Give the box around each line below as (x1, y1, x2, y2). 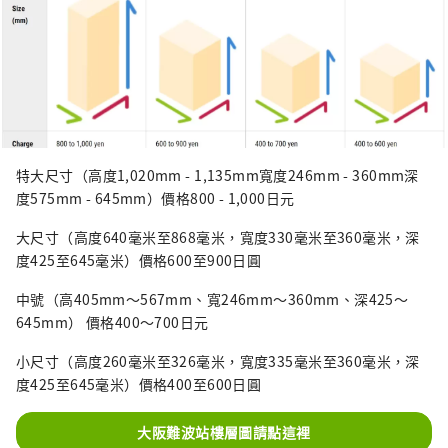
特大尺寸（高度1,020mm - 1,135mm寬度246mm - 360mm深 (16, 164, 419, 185)
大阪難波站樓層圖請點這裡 (137, 421, 311, 442)
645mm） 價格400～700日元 (16, 311, 209, 332)
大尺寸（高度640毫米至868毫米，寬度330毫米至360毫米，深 (16, 226, 420, 247)
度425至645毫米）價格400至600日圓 (16, 373, 262, 394)
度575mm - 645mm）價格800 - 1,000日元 (16, 187, 295, 208)
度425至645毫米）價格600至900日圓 (16, 249, 262, 270)
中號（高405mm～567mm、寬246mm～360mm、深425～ (16, 288, 409, 309)
